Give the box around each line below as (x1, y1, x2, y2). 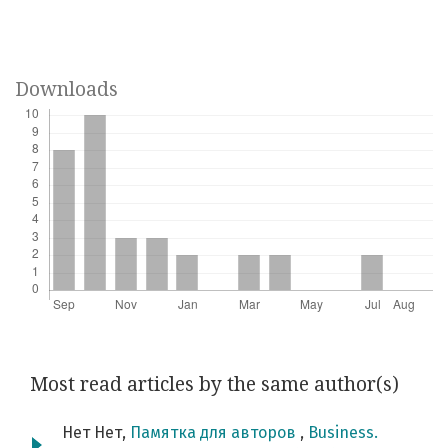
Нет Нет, (62, 423, 130, 443)
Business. (308, 423, 378, 443)
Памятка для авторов (130, 423, 300, 443)
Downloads (15, 78, 118, 102)
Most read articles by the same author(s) (30, 373, 399, 397)
